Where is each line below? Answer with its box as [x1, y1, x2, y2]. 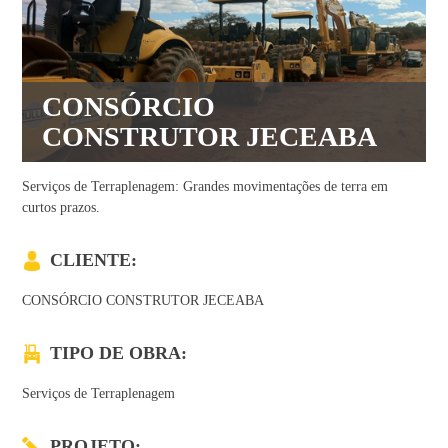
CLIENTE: [50, 249, 138, 270]
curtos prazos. [22, 199, 101, 215]
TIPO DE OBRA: [50, 342, 188, 363]
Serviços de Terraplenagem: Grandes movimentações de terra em [22, 178, 389, 194]
